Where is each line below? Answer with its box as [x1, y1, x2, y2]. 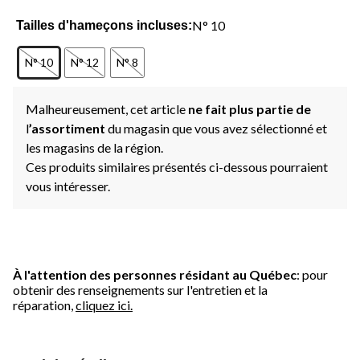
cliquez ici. [76, 297, 133, 313]
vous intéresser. [26, 178, 110, 194]
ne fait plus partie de [188, 100, 311, 117]
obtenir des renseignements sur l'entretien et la [13, 281, 268, 297]
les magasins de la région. [26, 139, 163, 155]
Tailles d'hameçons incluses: [16, 18, 193, 32]
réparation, [13, 297, 76, 313]
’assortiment [29, 120, 108, 136]
